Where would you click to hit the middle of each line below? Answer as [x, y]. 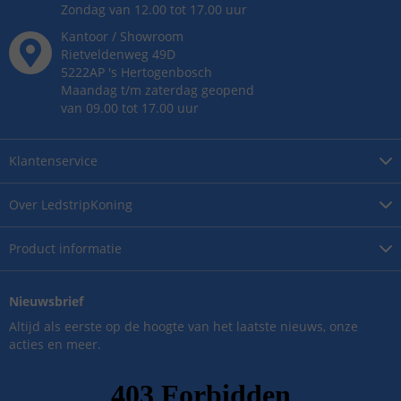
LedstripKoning [87, 205]
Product [34, 249]
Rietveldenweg [105, 55]
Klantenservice [53, 161]
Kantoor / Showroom [122, 37]
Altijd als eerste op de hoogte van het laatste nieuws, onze [183, 327]
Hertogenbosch [166, 73]
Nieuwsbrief [46, 302]
